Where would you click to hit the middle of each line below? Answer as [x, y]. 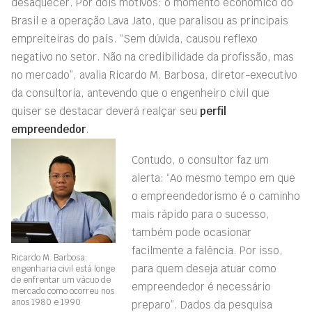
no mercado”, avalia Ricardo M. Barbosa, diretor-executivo [154, 75]
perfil [213, 111]
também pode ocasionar [192, 232]
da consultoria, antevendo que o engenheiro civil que [140, 93]
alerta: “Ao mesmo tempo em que [213, 178]
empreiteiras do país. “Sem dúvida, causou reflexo [134, 39]
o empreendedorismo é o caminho [216, 196]
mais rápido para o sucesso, [201, 214]
